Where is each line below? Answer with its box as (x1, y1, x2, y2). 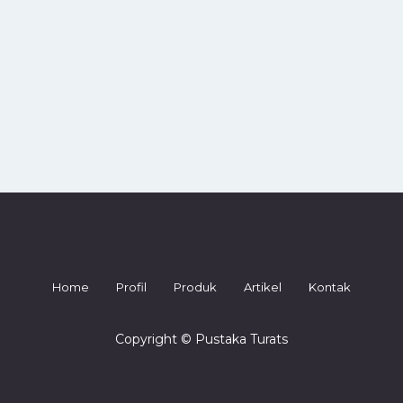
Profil (116, 280, 147, 294)
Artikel (244, 280, 282, 294)
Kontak (309, 280, 351, 294)
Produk (174, 280, 217, 294)
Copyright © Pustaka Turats (115, 331, 288, 347)
